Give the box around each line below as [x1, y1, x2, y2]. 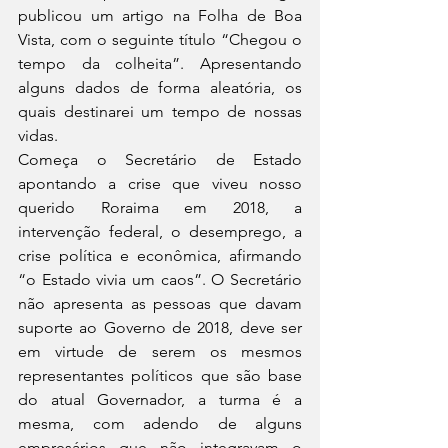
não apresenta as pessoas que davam [18, 294, 302, 313]
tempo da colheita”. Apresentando [18, 54, 302, 73]
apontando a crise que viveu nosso [18, 174, 302, 193]
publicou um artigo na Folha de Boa [18, 6, 302, 25]
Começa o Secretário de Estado [18, 150, 302, 169]
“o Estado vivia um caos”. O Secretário [18, 270, 302, 289]
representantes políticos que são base [18, 366, 302, 385]
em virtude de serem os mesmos [18, 342, 302, 361]
